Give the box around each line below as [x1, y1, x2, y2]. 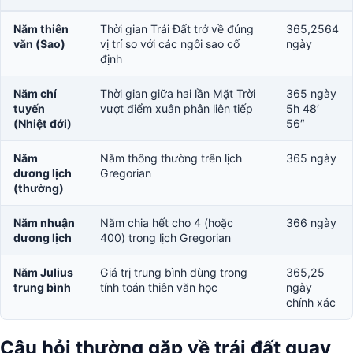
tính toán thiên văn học [100, 280, 217, 294]
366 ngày [286, 215, 336, 229]
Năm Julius [13, 265, 73, 279]
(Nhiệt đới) [13, 116, 72, 130]
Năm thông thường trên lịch [100, 150, 242, 165]
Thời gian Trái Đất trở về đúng [100, 21, 254, 35]
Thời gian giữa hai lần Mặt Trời [100, 86, 255, 100]
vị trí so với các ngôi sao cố [100, 36, 240, 50]
